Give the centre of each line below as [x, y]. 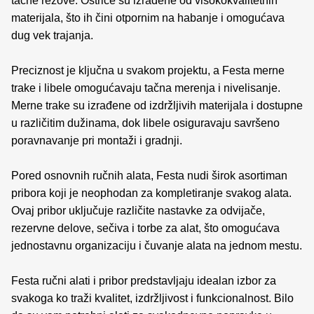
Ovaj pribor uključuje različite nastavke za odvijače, [138, 211]
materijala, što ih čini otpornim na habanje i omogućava [148, 18]
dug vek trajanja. [52, 35]
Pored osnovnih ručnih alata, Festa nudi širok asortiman [149, 176]
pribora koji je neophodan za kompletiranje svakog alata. [151, 193]
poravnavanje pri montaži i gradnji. [97, 141]
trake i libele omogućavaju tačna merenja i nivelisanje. [146, 88]
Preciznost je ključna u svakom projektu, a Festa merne [148, 70]
